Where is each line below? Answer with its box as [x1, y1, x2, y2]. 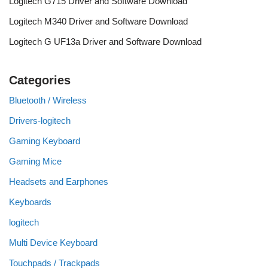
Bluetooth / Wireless [9, 95, 87, 105]
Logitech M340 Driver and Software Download [9, 16, 188, 26]
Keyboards [9, 197, 51, 207]
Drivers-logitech [9, 115, 71, 126]
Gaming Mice [9, 156, 62, 166]
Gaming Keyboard [9, 136, 80, 146]
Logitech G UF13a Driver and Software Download [9, 36, 202, 47]
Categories [9, 74, 71, 87]
